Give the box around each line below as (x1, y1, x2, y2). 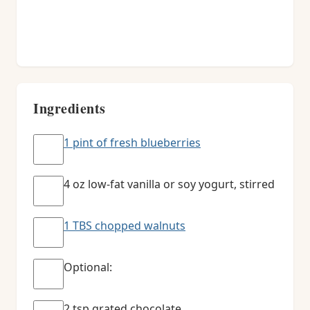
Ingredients (33, 98, 106, 118)
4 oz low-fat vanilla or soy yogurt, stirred (64, 176, 275, 192)
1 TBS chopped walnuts (64, 218, 185, 233)
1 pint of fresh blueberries (64, 135, 201, 150)
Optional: (64, 259, 112, 275)
